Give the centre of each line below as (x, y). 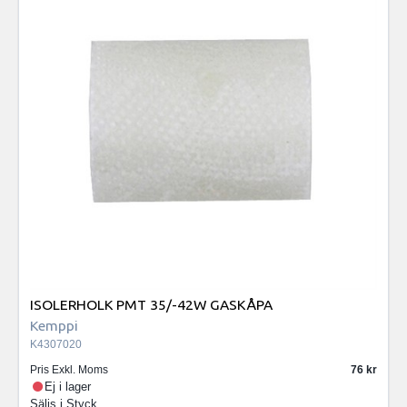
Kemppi (54, 326)
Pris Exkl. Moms (69, 369)
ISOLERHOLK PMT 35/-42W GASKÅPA (151, 305)
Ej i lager (68, 386)
